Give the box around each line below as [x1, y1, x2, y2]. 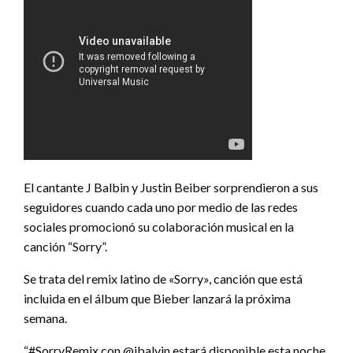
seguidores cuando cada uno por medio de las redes [24, 199, 298, 214]
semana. [24, 310, 67, 325]
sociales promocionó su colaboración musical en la [24, 218, 294, 234]
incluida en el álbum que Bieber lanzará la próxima [24, 290, 291, 306]
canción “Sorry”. [24, 238, 107, 254]
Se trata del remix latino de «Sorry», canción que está [24, 270, 303, 286]
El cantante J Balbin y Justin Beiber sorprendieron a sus [24, 179, 318, 195]
